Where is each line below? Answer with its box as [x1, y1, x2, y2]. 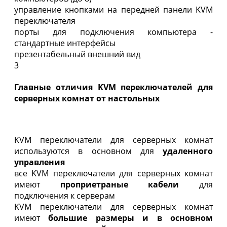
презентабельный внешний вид [14, 49, 140, 60]
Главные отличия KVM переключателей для [14, 82, 213, 93]
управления [14, 156, 65, 168]
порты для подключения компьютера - [14, 26, 213, 38]
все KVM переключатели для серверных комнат [14, 167, 213, 179]
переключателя [14, 15, 75, 27]
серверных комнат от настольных [14, 93, 160, 104]
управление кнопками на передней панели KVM [14, 4, 213, 16]
